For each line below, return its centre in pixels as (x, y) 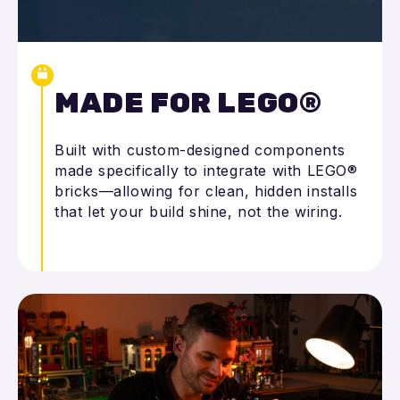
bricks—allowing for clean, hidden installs (206, 192)
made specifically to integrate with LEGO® (206, 171)
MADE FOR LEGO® (188, 102)
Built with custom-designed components (200, 150)
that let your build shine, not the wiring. (199, 212)
